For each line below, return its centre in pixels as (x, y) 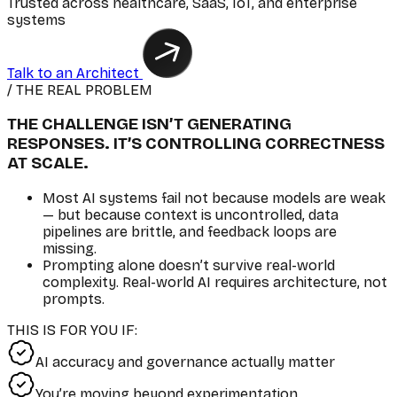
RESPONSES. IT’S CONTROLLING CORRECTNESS (196, 144)
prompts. (74, 300)
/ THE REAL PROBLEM (80, 90)
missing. (70, 249)
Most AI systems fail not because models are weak (214, 198)
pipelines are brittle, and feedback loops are (190, 232)
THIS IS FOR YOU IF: (72, 331)
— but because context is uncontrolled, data (191, 215)
